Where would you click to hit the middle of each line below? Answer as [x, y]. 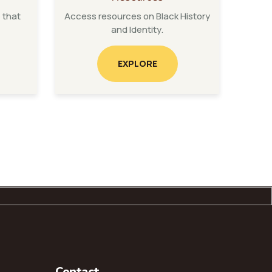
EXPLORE [137, 63]
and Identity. [137, 29]
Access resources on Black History [137, 16]
